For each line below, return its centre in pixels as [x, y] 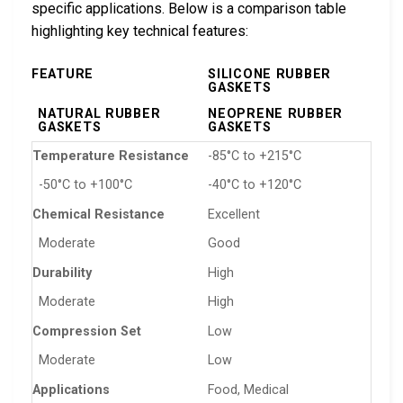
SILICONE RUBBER [269, 75]
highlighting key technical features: [140, 31]
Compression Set [87, 332]
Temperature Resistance [111, 157]
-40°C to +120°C [255, 185]
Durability [62, 273]
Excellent [234, 215]
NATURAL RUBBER [99, 114]
